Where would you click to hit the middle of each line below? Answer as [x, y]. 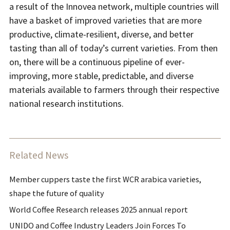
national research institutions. [66, 103]
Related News [39, 155]
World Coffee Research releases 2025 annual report [99, 209]
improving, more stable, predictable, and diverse [101, 76]
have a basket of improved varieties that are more [106, 20]
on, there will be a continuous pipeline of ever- [97, 62]
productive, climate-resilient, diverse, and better [101, 34]
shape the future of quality [57, 193]
